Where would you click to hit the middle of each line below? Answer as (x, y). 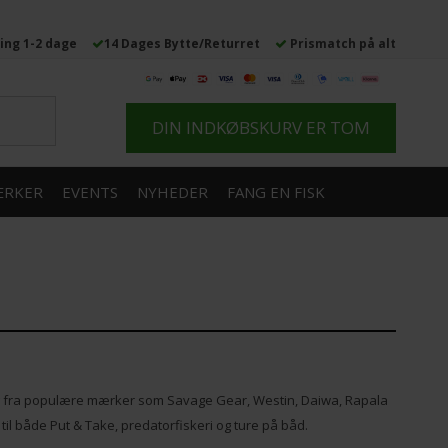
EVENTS (90, 192)
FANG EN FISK (276, 192)
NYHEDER (172, 192)
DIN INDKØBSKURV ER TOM (261, 128)
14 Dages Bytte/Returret (182, 43)
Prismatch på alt (343, 43)
